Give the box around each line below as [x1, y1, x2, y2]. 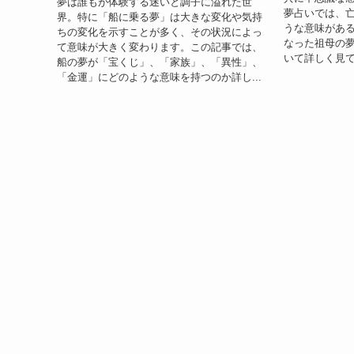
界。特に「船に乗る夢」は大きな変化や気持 [57, 10, 262, 23]
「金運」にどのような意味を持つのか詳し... [57, 70, 262, 83]
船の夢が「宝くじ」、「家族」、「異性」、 [57, 55, 262, 68]
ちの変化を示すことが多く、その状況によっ [57, 25, 262, 38]
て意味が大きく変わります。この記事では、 [57, 40, 262, 53]
